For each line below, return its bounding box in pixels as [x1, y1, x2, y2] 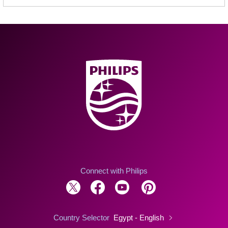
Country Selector [53, 213, 109, 222]
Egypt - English [113, 213, 166, 222]
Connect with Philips [80, 166, 148, 176]
